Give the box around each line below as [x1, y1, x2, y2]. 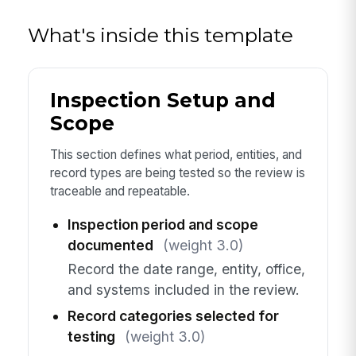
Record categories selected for [67, 308, 279, 325]
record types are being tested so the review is [49, 165, 305, 181]
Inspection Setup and [49, 88, 276, 113]
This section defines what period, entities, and [49, 147, 302, 163]
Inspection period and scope [67, 216, 258, 234]
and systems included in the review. [67, 281, 300, 299]
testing [67, 328, 115, 346]
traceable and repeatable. [49, 184, 190, 199]
